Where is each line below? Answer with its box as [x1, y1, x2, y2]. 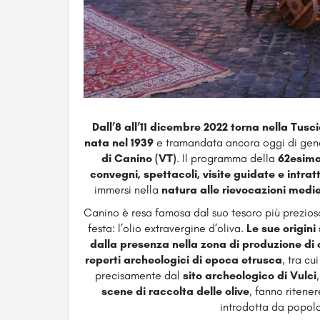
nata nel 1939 [84, 136, 157, 150]
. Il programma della [176, 151, 278, 166]
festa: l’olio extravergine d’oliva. [87, 221, 246, 236]
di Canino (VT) [101, 151, 176, 166]
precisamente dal [94, 269, 183, 283]
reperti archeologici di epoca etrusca [85, 253, 283, 267]
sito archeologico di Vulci [182, 269, 316, 283]
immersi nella [94, 183, 161, 197]
